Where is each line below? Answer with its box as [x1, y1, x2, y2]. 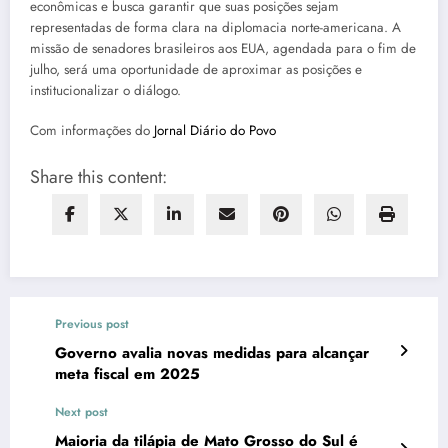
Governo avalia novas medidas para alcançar [55, 342, 369, 365]
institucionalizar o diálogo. [30, 81, 181, 101]
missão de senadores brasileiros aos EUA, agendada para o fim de [30, 39, 416, 59]
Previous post [55, 315, 129, 334]
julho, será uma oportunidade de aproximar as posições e [30, 60, 362, 80]
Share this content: [30, 164, 167, 191]
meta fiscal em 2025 [55, 363, 200, 386]
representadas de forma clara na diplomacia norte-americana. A [30, 18, 401, 38]
